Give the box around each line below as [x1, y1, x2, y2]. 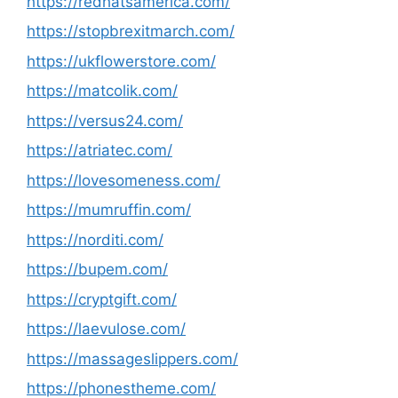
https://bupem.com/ [27, 260, 168, 278]
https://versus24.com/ [27, 111, 183, 130]
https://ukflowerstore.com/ [27, 52, 216, 70]
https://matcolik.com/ [27, 82, 178, 99]
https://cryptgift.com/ [27, 290, 177, 308]
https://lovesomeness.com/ [27, 171, 220, 189]
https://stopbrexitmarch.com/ [27, 22, 235, 40]
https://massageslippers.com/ [27, 349, 238, 368]
